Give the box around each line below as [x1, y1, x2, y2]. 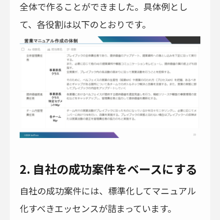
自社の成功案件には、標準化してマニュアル [20, 184, 196, 197]
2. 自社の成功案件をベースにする [20, 160, 197, 177]
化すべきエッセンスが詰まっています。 [20, 201, 176, 215]
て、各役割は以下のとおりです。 [20, 18, 151, 30]
